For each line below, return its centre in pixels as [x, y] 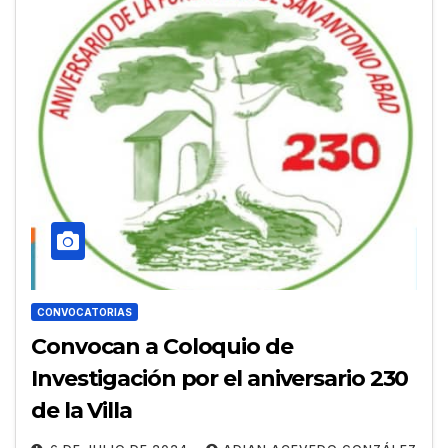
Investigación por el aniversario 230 [220, 378]
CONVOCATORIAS [84, 311]
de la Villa [81, 410]
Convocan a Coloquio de [162, 346]
